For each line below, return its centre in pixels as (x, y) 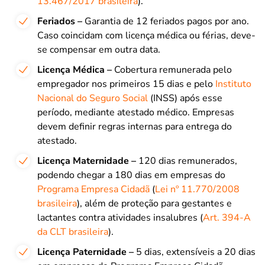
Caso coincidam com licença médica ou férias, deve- (146, 35)
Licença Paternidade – (85, 252)
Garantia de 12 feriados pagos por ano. (166, 21)
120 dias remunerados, (187, 161)
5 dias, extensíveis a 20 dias (195, 252)
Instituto (233, 84)
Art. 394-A (227, 217)
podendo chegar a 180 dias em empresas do (131, 175)
